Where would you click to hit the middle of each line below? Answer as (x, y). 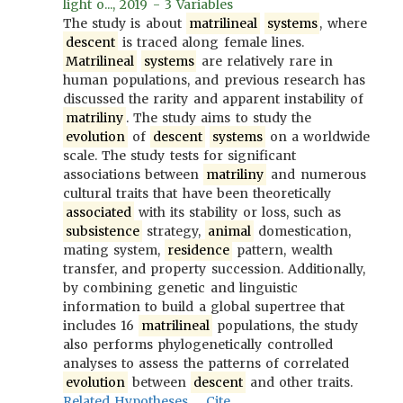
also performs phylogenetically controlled (198, 345)
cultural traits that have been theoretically (197, 193)
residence (199, 250)
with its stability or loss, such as (237, 212)
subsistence (102, 231)
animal (229, 231)
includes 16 (101, 326)
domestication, (302, 231)
